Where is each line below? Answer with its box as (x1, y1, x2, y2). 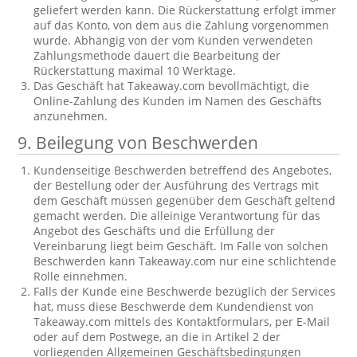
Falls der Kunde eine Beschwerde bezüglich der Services (33, 284, 336, 299)
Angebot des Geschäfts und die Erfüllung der (33, 223, 276, 238)
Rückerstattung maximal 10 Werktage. (33, 63, 237, 78)
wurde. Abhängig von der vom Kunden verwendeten (33, 33, 314, 48)
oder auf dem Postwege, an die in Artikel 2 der (33, 329, 281, 344)
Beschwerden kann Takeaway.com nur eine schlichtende (33, 253, 337, 269)
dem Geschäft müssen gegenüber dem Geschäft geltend (33, 193, 336, 208)
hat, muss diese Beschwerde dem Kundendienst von (33, 299, 315, 314)
